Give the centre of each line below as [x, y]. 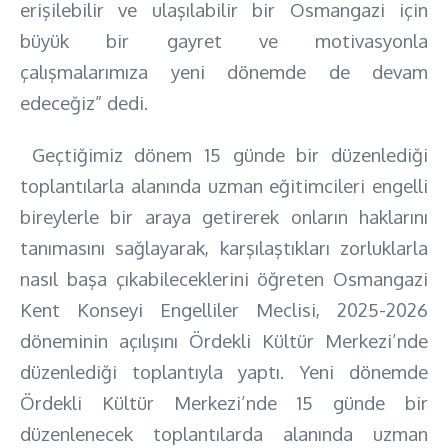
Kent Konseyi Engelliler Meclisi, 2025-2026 [224, 309]
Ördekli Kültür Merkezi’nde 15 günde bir [224, 402]
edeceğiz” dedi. [84, 102]
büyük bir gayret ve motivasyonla [224, 40]
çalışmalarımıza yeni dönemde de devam [224, 71]
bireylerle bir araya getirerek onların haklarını [224, 216]
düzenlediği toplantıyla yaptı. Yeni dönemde [224, 371]
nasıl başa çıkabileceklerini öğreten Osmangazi [224, 278]
